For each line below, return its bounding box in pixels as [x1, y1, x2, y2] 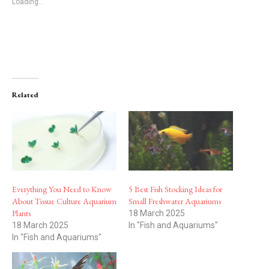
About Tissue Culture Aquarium [12, 196, 116, 207]
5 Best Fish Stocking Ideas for [128, 184, 222, 195]
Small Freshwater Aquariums [128, 196, 221, 207]
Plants [12, 208, 31, 219]
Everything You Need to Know [12, 184, 112, 195]
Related [12, 89, 38, 100]
